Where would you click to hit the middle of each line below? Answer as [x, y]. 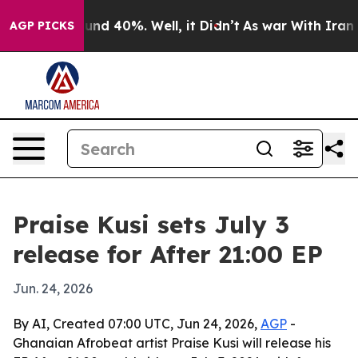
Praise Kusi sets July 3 [151, 225]
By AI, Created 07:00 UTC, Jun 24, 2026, [137, 324]
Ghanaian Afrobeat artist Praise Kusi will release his [172, 343]
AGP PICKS [42, 26]
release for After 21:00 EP [168, 254]
